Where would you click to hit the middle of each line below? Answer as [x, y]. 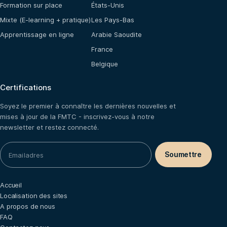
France [102, 49]
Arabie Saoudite [117, 35]
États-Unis [108, 5]
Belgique [105, 64]
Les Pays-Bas [113, 20]
